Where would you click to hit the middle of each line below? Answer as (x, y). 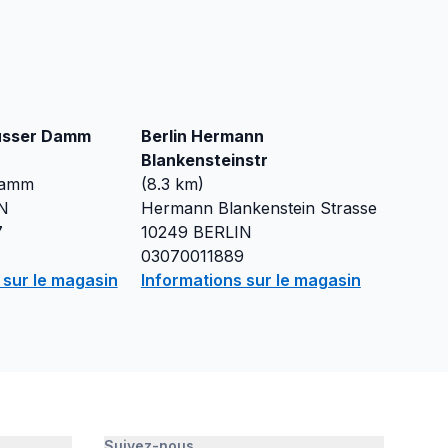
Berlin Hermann (202, 136)
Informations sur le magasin (250, 280)
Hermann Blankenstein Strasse (258, 208)
